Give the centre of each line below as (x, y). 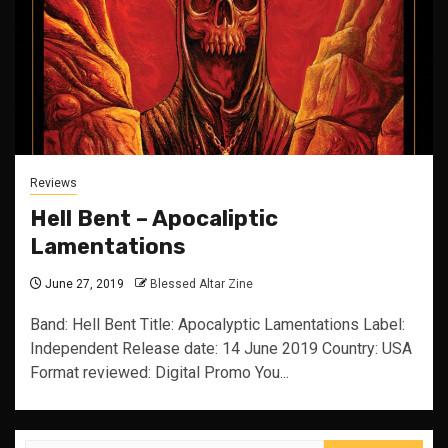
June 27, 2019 (83, 284)
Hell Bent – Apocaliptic (154, 218)
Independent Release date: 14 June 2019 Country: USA (221, 348)
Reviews (53, 183)
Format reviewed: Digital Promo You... (159, 372)
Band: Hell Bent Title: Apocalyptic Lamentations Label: (217, 324)
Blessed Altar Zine (201, 284)
